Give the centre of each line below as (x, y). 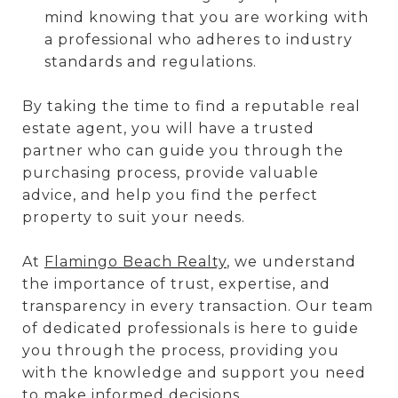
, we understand (291, 261)
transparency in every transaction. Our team (198, 306)
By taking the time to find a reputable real (191, 106)
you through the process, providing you (181, 350)
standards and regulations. (150, 61)
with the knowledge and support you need (194, 372)
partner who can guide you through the (183, 150)
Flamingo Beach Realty (135, 261)
